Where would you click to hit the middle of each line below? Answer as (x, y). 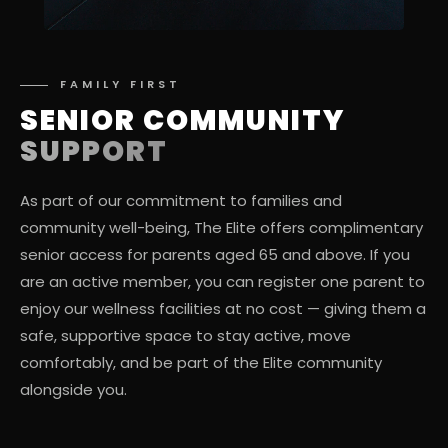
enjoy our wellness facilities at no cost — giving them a (223, 308)
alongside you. (73, 389)
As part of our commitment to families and (181, 200)
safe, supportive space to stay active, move (185, 335)
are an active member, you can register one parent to (222, 281)
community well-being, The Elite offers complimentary (221, 227)
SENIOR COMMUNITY (182, 120)
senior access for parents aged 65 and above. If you (215, 254)
